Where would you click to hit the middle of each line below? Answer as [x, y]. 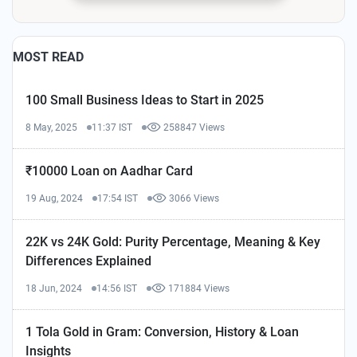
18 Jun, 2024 [54, 288]
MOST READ [48, 57]
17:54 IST [118, 198]
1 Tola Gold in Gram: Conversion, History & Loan [162, 331]
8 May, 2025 [51, 127]
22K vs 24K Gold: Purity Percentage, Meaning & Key [173, 241]
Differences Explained [88, 261]
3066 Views [194, 198]
